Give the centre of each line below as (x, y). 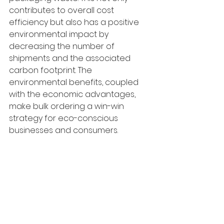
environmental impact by (60, 34)
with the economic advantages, (73, 94)
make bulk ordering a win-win (67, 106)
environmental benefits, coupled (75, 82)
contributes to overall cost (62, 10)
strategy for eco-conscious (64, 118)
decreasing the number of (63, 46)
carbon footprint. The (51, 70)
